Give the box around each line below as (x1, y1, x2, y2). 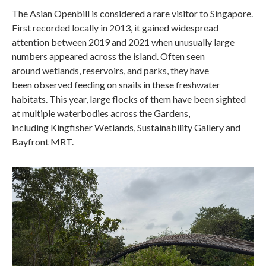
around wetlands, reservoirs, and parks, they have (12, 64, 209, 76)
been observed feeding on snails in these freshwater (12, 78, 220, 90)
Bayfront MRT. (12, 135, 75, 147)
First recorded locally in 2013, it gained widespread (12, 21, 218, 33)
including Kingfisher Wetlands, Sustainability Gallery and (12, 121, 240, 133)
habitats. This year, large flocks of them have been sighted (12, 93, 246, 104)
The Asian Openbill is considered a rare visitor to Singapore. (12, 7, 253, 19)
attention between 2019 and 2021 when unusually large (12, 36, 235, 47)
